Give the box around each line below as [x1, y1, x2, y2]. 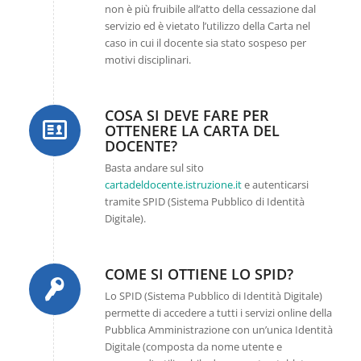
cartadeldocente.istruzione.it [104, 177, 242, 193]
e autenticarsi [241, 177, 309, 193]
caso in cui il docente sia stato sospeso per [104, 35, 306, 51]
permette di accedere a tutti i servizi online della [104, 305, 332, 321]
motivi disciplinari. [104, 52, 191, 68]
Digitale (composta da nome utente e [104, 339, 282, 355]
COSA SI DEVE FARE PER [104, 106, 269, 126]
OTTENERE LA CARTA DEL [104, 121, 280, 141]
